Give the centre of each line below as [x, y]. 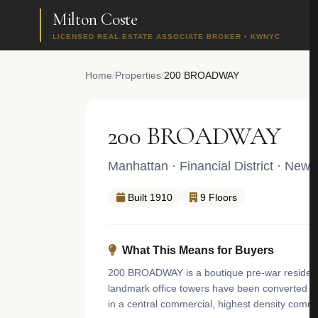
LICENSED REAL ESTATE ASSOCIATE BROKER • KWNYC [166, 37]
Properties [138, 75]
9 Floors [219, 197]
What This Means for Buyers [198, 250]
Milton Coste [95, 20]
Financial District [226, 166]
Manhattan [138, 166]
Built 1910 [150, 197]
